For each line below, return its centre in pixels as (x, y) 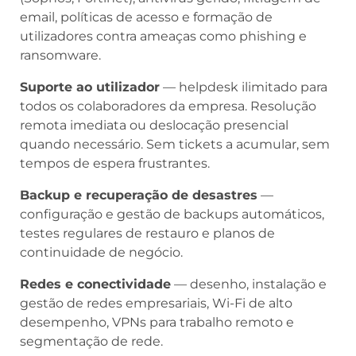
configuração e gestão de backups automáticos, (172, 214)
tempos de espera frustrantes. (115, 163)
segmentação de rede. (91, 341)
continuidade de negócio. (101, 252)
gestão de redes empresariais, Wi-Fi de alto (156, 303)
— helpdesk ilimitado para (244, 87)
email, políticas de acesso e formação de (146, 17)
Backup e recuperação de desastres (139, 195)
